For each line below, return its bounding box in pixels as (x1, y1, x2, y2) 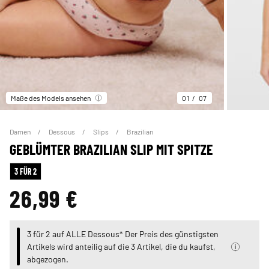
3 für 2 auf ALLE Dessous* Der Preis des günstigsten (26, 228, 219, 240)
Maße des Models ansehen (11, 93, 91, 103)
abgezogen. (26, 253, 68, 265)
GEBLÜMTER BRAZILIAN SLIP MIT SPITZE (10, 141, 213, 159)
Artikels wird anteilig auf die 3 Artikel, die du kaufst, (26, 241, 216, 252)
